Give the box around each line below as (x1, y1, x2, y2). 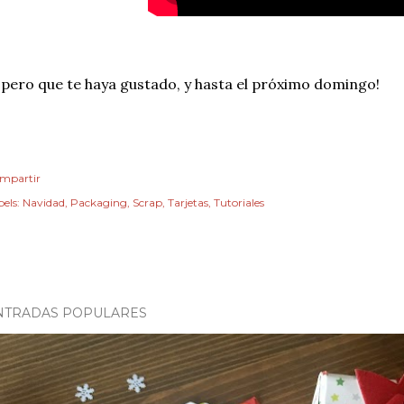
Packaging (70, 195, 127, 209)
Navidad (23, 195, 65, 209)
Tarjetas (168, 195, 208, 209)
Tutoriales (214, 195, 264, 209)
